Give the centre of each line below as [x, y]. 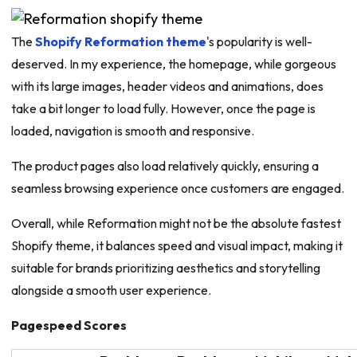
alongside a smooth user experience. [111, 290]
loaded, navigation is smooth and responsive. [133, 131]
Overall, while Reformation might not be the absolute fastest [176, 224]
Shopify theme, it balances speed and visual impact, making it [177, 246]
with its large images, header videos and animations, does [167, 86]
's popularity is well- [259, 42]
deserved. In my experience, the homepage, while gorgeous [173, 64]
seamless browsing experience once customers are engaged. [178, 188]
